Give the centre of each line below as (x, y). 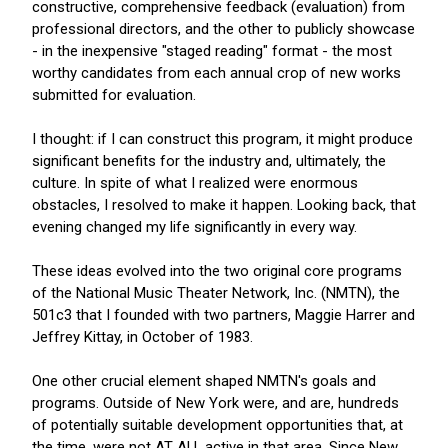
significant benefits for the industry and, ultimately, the (209, 161)
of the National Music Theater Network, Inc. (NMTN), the (216, 293)
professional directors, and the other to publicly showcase (223, 29)
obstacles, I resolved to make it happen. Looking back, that (224, 205)
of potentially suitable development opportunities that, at (217, 425)
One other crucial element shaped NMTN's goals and (204, 381)
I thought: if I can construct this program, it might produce (222, 139)
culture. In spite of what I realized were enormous (195, 183)
